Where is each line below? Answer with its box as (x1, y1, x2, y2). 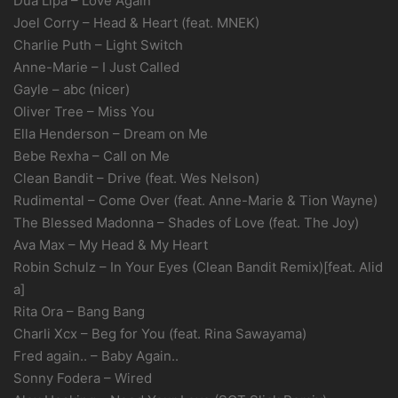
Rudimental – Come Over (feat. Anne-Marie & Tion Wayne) (13, 192, 378, 209)
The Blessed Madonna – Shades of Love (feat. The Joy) (13, 214, 359, 231)
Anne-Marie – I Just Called (13, 59, 179, 76)
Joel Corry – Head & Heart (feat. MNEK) (13, 14, 259, 31)
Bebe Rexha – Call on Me (13, 147, 170, 164)
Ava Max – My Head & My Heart (13, 236, 208, 253)
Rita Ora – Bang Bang (13, 303, 145, 320)
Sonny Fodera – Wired (13, 370, 152, 386)
